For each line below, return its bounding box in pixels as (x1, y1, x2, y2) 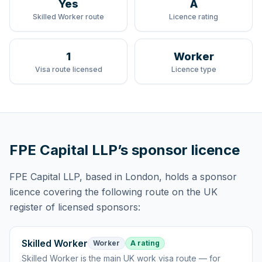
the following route (85, 186, 169, 198)
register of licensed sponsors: (9, 201, 140, 213)
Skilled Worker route (33, 12, 104, 21)
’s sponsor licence (118, 142, 240, 158)
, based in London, (80, 171, 162, 182)
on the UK (169, 186, 218, 198)
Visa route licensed (35, 65, 102, 74)
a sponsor (192, 171, 237, 182)
